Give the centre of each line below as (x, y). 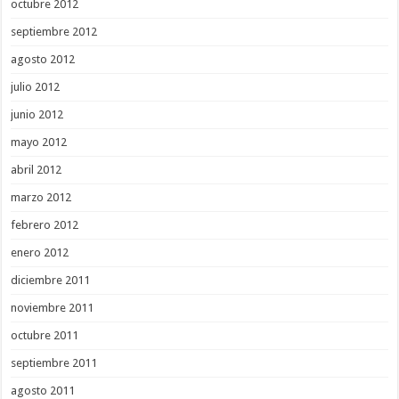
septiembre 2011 (54, 363)
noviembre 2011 (53, 308)
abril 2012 (37, 170)
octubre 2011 (45, 336)
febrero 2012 (45, 225)
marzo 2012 (41, 198)
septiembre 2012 (54, 32)
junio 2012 (37, 115)
